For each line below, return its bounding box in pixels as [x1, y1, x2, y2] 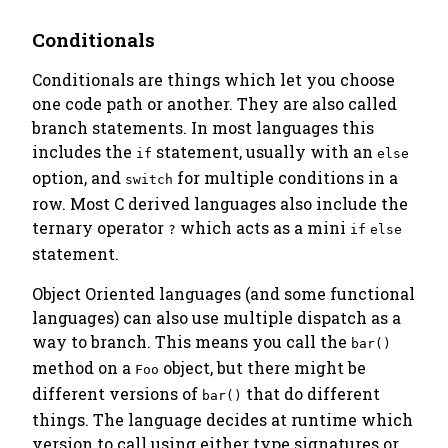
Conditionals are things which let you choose [32, 69, 395, 90]
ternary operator [32, 217, 168, 238]
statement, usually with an [152, 141, 377, 162]
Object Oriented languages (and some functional [32, 283, 415, 304]
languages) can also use [32, 307, 223, 328]
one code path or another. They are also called [32, 93, 397, 114]
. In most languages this [183, 117, 374, 138]
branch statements [32, 117, 183, 138]
